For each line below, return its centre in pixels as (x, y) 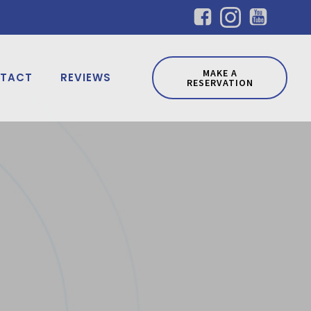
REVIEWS (86, 78)
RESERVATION (220, 83)
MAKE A (220, 73)
